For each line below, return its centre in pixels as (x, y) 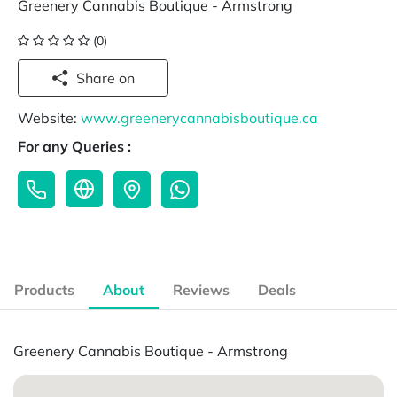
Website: (49, 118)
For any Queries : (74, 147)
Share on (127, 78)
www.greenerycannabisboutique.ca (199, 118)
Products (44, 290)
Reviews (201, 290)
